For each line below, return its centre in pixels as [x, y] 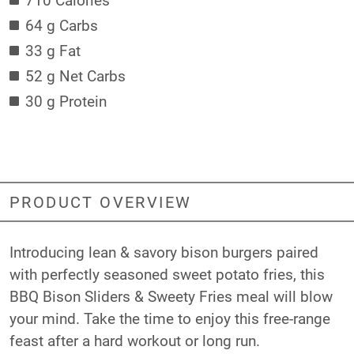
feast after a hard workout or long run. [135, 340]
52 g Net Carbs [75, 75]
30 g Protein [66, 100]
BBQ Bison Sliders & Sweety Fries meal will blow [171, 296]
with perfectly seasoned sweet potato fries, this [167, 273]
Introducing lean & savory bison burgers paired [164, 251]
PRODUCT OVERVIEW [101, 202]
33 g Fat [53, 50]
